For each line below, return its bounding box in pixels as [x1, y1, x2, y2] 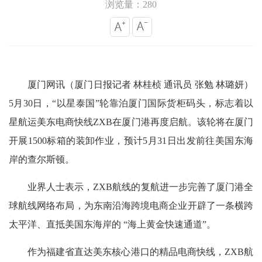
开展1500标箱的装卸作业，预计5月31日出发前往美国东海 [9, 136, 253, 146]
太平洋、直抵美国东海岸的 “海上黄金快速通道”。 [9, 219, 216, 229]
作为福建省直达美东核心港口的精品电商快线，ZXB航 [27, 247, 253, 257]
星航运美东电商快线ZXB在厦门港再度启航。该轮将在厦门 [9, 117, 253, 127]
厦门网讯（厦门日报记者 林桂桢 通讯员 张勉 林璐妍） [27, 80, 253, 89]
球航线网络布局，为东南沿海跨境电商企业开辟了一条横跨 [9, 201, 253, 211]
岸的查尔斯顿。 [9, 154, 74, 164]
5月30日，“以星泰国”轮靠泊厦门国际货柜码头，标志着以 [9, 98, 253, 108]
